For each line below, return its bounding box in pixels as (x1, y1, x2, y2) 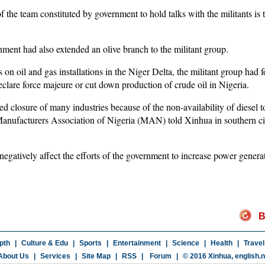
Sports (79, 239, 102, 247)
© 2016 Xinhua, (182, 252, 235, 260)
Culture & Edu (21, 239, 68, 247)
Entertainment (112, 239, 161, 247)
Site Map (81, 252, 111, 260)
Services (40, 252, 70, 260)
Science (172, 239, 199, 247)
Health (210, 239, 232, 247)
